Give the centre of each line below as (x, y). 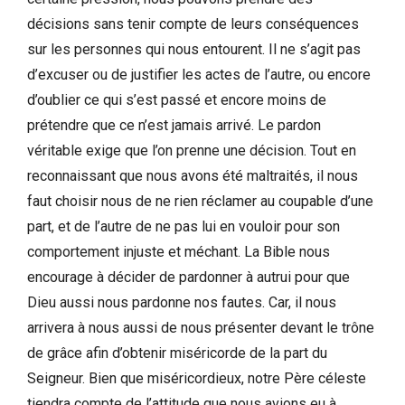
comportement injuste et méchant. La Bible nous (179, 251)
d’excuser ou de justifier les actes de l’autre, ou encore (199, 74)
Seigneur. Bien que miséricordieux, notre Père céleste (197, 378)
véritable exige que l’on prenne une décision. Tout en (192, 150)
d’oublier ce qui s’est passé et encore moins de (177, 99)
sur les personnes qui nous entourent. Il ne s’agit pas (194, 49)
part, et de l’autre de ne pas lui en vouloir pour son (184, 226)
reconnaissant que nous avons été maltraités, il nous (193, 175)
